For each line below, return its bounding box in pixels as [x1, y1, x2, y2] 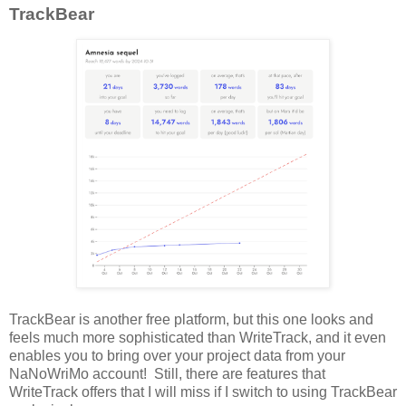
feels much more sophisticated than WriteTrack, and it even [9, 330, 386, 346]
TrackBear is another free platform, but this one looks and [9, 312, 373, 328]
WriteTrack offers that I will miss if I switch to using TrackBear [9, 384, 397, 401]
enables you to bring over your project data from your [9, 348, 345, 364]
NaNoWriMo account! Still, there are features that [9, 366, 325, 382]
